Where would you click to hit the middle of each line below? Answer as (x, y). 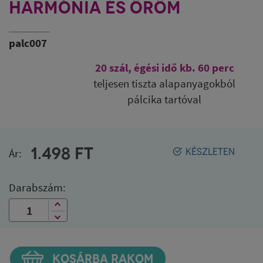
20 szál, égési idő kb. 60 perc (164, 68)
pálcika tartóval (164, 99)
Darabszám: (37, 187)
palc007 (28, 43)
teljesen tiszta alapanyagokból (164, 83)
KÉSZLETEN (210, 152)
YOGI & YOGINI (71, 27)
